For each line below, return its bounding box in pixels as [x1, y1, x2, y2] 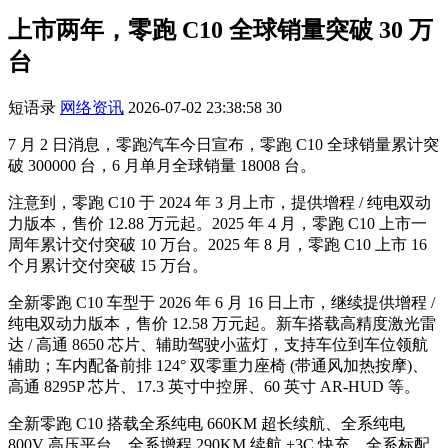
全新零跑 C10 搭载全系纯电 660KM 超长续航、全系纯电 [8, 414, 405, 432]
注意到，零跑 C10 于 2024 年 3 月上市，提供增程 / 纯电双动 [8, 193, 431, 211]
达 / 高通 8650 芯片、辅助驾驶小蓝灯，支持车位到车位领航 [8, 335, 428, 353]
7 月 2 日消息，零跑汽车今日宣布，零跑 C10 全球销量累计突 [8, 135, 439, 153]
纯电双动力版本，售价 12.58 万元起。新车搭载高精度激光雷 [8, 314, 436, 332]
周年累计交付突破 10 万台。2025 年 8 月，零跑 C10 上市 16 [8, 235, 427, 253]
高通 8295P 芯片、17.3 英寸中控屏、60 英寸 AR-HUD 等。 [8, 377, 420, 395]
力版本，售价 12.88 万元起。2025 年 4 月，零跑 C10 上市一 [8, 214, 427, 232]
